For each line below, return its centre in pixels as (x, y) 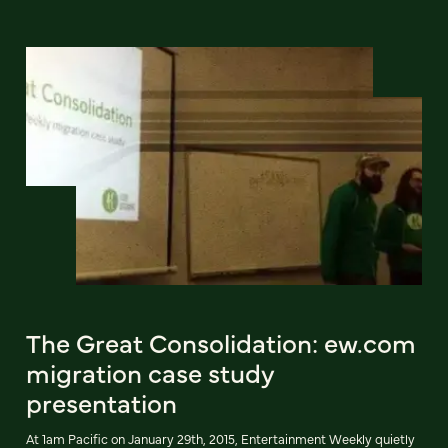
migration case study (150, 371)
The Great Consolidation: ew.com (221, 341)
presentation (101, 401)
